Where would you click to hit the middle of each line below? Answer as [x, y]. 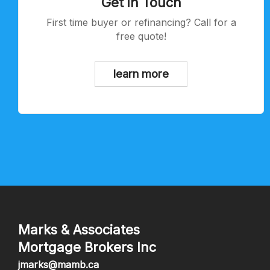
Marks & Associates [79, 230]
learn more [141, 73]
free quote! [141, 36]
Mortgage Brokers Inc [87, 247]
